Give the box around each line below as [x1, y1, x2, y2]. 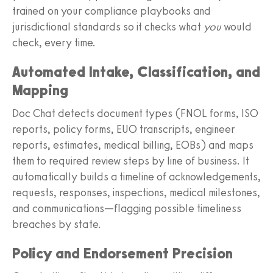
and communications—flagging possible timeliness [12, 201, 241, 215]
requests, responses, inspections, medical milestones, [12, 185, 260, 199]
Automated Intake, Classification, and [12, 62, 260, 80]
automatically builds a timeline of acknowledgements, [12, 169, 261, 183]
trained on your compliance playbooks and [12, 4, 211, 18]
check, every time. [12, 35, 96, 49]
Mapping [12, 80, 68, 99]
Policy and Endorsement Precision [12, 244, 233, 262]
